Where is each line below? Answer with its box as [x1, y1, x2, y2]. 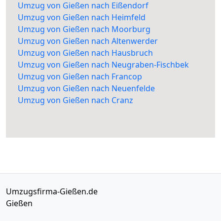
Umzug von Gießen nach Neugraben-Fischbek [18, 59, 189, 71]
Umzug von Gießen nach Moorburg [18, 24, 150, 35]
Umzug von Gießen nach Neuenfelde [18, 83, 155, 94]
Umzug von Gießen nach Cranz [18, 95, 133, 106]
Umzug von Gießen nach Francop [18, 71, 142, 82]
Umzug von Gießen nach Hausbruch [18, 47, 153, 59]
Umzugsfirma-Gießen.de [6, 186, 98, 197]
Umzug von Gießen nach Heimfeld [18, 12, 146, 23]
